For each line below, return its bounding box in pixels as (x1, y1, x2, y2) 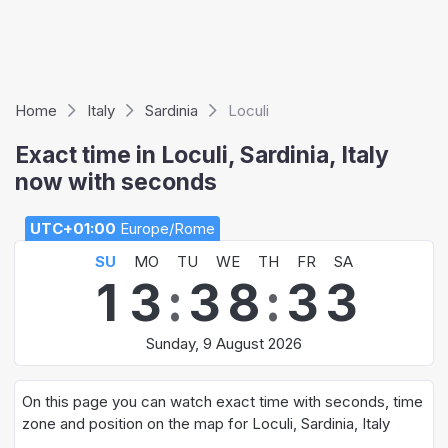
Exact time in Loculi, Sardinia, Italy (15, 141, 389, 169)
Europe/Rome (116, 219, 215, 238)
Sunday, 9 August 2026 (146, 334, 302, 353)
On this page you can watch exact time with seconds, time (22, 392, 423, 411)
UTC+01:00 (30, 219, 116, 238)
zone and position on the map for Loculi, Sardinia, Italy (22, 414, 390, 433)
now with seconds (15, 168, 217, 196)
